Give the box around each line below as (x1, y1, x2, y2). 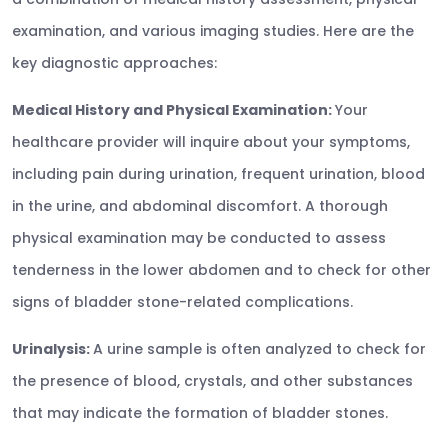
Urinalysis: (12, 339, 93, 359)
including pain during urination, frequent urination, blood (12, 164, 425, 184)
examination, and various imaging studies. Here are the (12, 21, 414, 41)
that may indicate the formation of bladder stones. (12, 403, 388, 423)
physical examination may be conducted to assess (12, 228, 386, 248)
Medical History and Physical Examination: (12, 100, 335, 120)
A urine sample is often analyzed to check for (93, 339, 426, 359)
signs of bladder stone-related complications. (12, 292, 353, 312)
